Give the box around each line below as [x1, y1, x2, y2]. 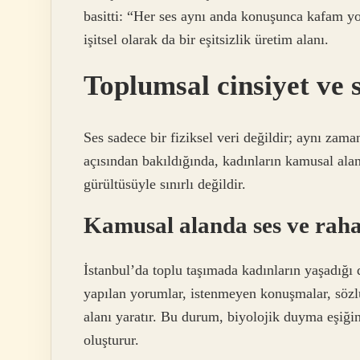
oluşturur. [84, 331, 139, 348]
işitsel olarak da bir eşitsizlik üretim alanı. [84, 31, 329, 48]
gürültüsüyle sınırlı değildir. [84, 175, 246, 192]
